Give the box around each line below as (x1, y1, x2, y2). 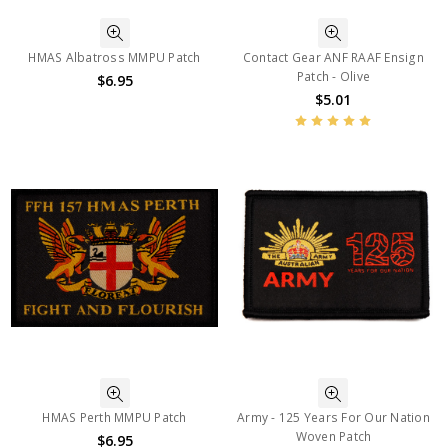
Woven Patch (295, 428, 372, 446)
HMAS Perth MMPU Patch (42, 409, 187, 427)
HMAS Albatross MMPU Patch (28, 48, 201, 66)
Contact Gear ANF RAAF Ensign (242, 48, 424, 66)
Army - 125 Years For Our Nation (237, 409, 430, 427)
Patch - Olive (296, 67, 371, 85)
